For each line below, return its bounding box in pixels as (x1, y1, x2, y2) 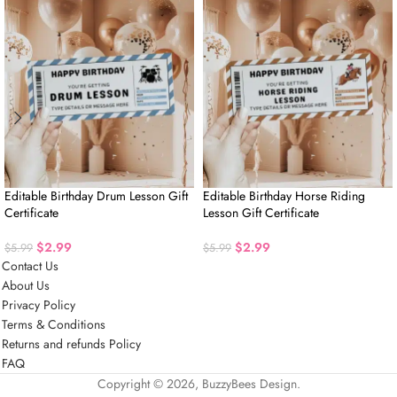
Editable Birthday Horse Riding (203, 187, 365, 205)
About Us (2, 276, 50, 294)
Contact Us (2, 257, 58, 275)
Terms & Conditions (2, 315, 105, 333)
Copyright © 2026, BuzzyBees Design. (97, 375, 300, 393)
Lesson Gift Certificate (203, 204, 319, 222)
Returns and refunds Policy (2, 335, 141, 353)
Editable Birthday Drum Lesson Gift (4, 187, 188, 205)
